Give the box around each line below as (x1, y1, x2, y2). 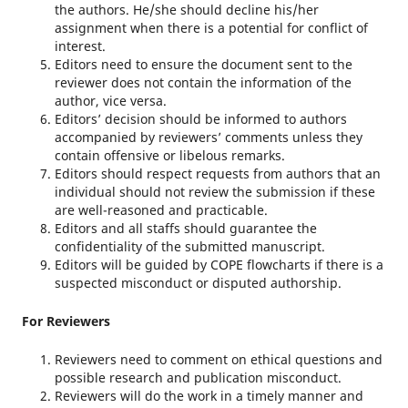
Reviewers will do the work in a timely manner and (54, 387, 363, 405)
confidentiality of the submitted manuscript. (54, 238, 325, 256)
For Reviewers (21, 312, 110, 331)
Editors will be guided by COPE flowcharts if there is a (54, 256, 383, 274)
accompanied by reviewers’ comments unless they (54, 128, 362, 147)
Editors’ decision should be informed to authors (54, 110, 347, 128)
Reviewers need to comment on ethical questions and (54, 351, 382, 369)
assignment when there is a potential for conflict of (54, 19, 368, 37)
